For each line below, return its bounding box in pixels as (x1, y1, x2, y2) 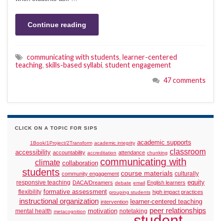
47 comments (163, 75, 206, 84)
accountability (53, 149, 85, 156)
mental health (15, 208, 52, 215)
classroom (170, 147, 206, 156)
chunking (147, 150, 168, 156)
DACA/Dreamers (73, 180, 113, 186)
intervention (100, 199, 128, 205)
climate (35, 158, 60, 167)
